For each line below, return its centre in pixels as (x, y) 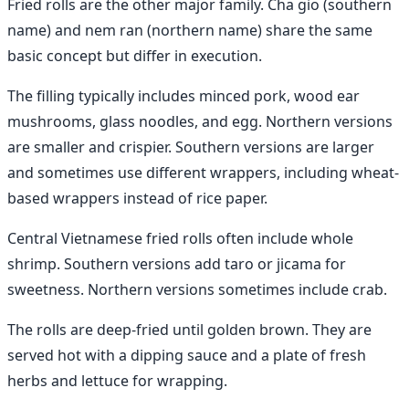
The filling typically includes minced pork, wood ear (184, 95)
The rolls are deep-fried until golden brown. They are (189, 329)
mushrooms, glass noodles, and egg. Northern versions (200, 121)
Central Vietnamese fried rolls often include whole (180, 238)
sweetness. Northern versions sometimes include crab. (197, 289)
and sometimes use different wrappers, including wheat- (203, 172)
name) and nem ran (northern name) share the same (190, 30)
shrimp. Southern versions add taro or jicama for (177, 263)
